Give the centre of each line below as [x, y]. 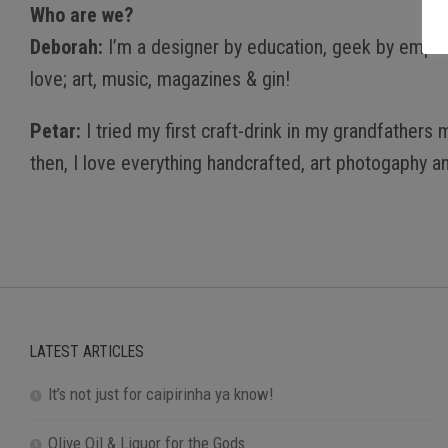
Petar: [55, 131]
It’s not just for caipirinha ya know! [161, 393]
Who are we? [82, 15]
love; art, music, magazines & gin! [160, 79]
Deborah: [66, 47]
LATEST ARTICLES [87, 351]
